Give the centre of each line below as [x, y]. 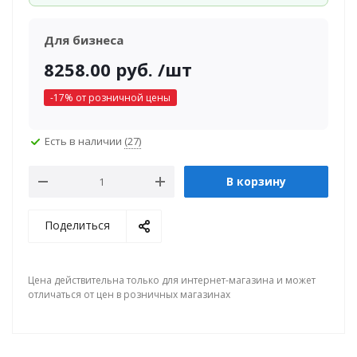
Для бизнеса [83, 40]
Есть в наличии [84, 141]
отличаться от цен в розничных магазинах [129, 294]
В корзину [256, 181]
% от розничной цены [117, 98]
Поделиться [77, 225]
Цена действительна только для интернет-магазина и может [172, 280]
